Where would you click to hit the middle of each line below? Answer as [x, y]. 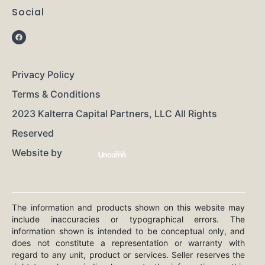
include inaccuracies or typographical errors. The [129, 219]
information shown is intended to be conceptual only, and [129, 231]
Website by [37, 153]
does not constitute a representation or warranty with [129, 243]
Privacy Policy [43, 75]
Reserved [33, 133]
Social [28, 12]
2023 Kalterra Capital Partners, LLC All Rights [114, 114]
